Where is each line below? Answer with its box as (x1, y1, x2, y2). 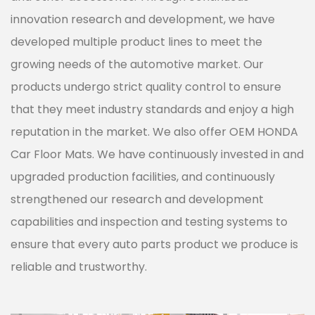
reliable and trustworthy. (11, 258, 147, 275)
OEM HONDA (229, 123, 298, 140)
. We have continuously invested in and (92, 146, 304, 162)
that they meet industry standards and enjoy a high (11, 101, 294, 117)
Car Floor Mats (11, 146, 92, 162)
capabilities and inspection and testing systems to (11, 213, 288, 230)
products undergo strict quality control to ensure (11, 78, 281, 95)
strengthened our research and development (11, 191, 264, 207)
